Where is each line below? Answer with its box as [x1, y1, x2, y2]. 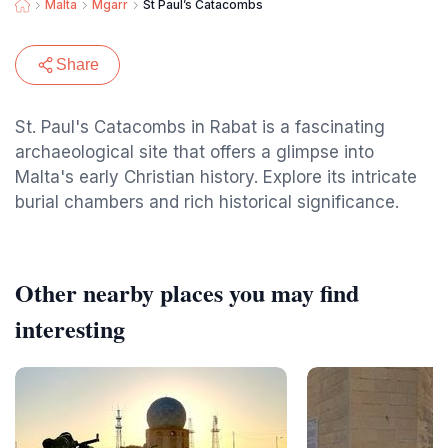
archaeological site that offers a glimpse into [15, 142, 374, 162]
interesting [15, 311, 125, 346]
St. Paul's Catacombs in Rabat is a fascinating [15, 117, 385, 137]
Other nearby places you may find [15, 275, 359, 310]
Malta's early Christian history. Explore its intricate [15, 167, 417, 187]
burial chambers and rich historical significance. [15, 192, 399, 212]
